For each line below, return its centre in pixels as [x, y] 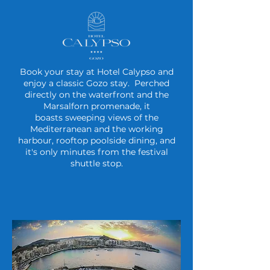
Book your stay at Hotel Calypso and [96, 71]
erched [155, 83]
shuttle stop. [96, 163]
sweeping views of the [111, 117]
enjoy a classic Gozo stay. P [82, 83]
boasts [50, 117]
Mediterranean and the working [96, 129]
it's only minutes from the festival [96, 152]
